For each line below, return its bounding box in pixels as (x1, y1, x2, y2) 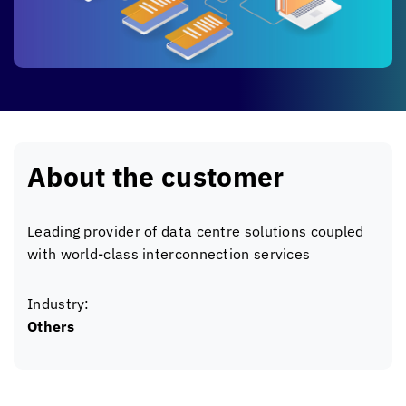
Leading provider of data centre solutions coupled (27, 222, 364, 240)
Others (27, 317, 74, 335)
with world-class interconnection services (27, 245, 311, 263)
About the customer (27, 159, 285, 194)
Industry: (27, 295, 90, 313)
